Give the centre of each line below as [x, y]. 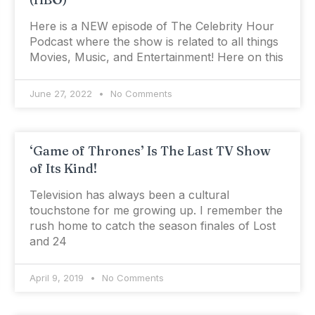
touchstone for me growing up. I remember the [156, 211]
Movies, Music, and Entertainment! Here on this [156, 57]
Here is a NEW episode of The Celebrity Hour [152, 26]
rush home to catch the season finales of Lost [152, 226]
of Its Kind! [63, 169]
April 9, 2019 [58, 278]
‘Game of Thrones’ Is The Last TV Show [150, 151]
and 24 [48, 242]
